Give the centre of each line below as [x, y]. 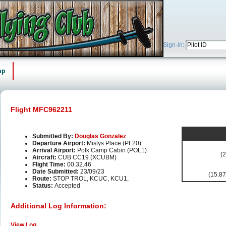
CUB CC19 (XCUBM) [87, 158]
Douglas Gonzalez [100, 136]
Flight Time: [50, 165]
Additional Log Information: [59, 206]
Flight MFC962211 [41, 109]
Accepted [67, 186]
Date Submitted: [56, 172]
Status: [43, 186]
